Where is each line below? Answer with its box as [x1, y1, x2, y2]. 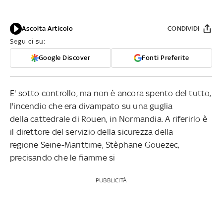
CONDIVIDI [167, 24, 199, 32]
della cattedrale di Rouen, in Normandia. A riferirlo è [10, 113, 207, 124]
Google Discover [38, 54, 91, 61]
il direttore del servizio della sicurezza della [10, 126, 173, 137]
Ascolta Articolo [22, 24, 73, 32]
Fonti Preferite [142, 54, 189, 61]
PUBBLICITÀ [95, 176, 126, 184]
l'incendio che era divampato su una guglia [10, 101, 173, 111]
